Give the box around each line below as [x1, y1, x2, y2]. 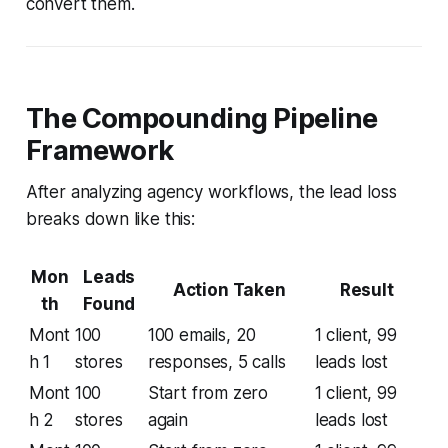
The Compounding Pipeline [25, 101, 378, 135]
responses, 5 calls [147, 351, 286, 372]
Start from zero [147, 382, 269, 403]
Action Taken [172, 279, 286, 300]
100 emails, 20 [147, 324, 257, 345]
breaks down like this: [25, 208, 195, 229]
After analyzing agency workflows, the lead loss [25, 181, 397, 202]
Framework [25, 133, 174, 167]
